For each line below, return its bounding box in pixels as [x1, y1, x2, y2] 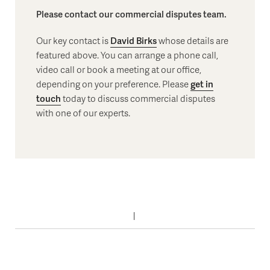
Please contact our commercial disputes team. [36, 7, 228, 20]
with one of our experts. [36, 105, 130, 119]
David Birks [110, 33, 157, 47]
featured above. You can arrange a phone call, [36, 48, 218, 61]
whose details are [157, 33, 228, 47]
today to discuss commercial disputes [61, 91, 215, 105]
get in [190, 77, 213, 90]
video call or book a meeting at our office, [36, 62, 201, 76]
